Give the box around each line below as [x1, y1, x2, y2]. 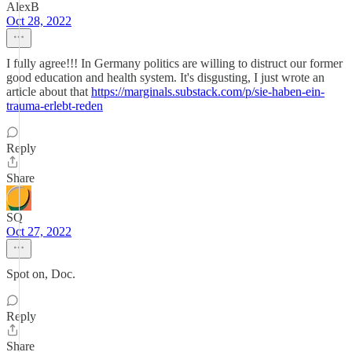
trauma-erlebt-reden [6, 99, 103, 112]
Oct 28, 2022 [6, 14, 71, 27]
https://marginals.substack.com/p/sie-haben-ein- [91, 85, 324, 98]
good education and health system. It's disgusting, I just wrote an [6, 71, 324, 84]
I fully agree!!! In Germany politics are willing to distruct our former [6, 57, 343, 70]
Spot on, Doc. [6, 267, 75, 280]
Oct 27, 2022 [6, 225, 71, 238]
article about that [6, 85, 91, 98]
